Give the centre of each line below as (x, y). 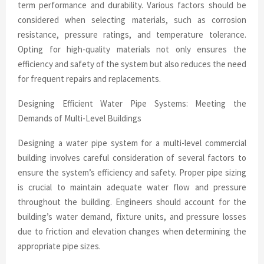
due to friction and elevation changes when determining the (132, 231)
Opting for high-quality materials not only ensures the (132, 49)
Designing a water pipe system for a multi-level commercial (132, 143)
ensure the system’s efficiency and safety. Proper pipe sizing (132, 172)
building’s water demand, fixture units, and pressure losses (132, 216)
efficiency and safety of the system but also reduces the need (132, 64)
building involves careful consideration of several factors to (132, 157)
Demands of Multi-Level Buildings (80, 118)
